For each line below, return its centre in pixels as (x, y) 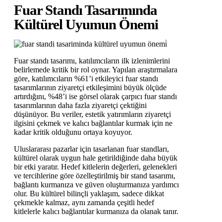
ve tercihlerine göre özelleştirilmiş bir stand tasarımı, (95, 176)
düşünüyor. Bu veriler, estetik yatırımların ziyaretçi (92, 114)
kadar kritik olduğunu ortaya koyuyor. (73, 132)
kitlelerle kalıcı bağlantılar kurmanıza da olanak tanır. (96, 212)
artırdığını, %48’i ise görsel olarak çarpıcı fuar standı (95, 97)
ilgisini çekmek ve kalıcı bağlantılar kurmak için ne (93, 123)
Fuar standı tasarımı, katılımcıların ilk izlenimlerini (92, 61)
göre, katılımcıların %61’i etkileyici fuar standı (86, 79)
